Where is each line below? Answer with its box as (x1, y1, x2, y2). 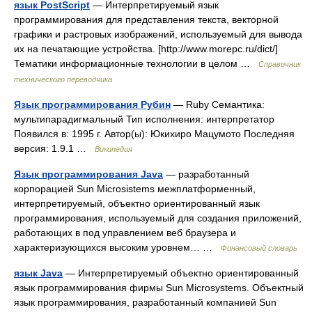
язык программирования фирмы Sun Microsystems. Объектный (14, 282, 304, 293)
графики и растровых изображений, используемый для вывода (14, 29, 302, 40)
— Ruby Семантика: (171, 99, 265, 110)
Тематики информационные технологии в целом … (14, 58, 258, 69)
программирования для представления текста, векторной (14, 14, 279, 25)
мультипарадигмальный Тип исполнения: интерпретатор (14, 114, 274, 125)
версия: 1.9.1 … (14, 143, 95, 154)
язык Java (14, 267, 63, 279)
